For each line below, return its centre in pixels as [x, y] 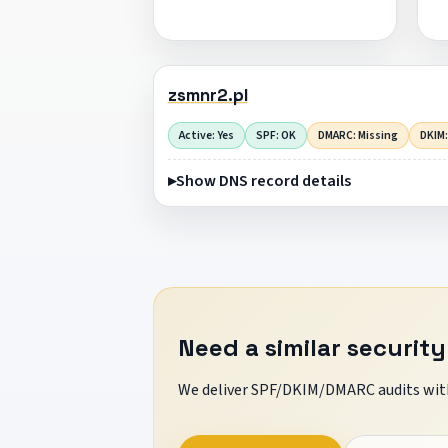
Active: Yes [206, 135]
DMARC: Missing [357, 135]
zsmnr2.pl [207, 95]
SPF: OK [275, 135]
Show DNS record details [263, 180]
